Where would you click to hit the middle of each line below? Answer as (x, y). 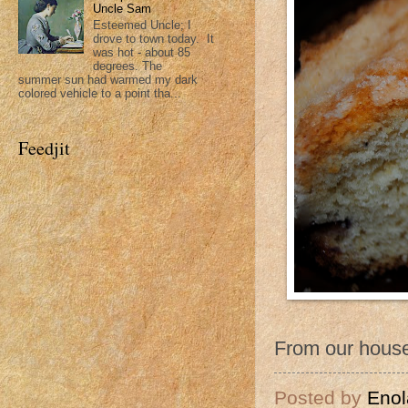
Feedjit (44, 148)
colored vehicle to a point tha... (100, 93)
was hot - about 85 (142, 52)
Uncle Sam (122, 9)
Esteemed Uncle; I (143, 25)
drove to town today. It (154, 38)
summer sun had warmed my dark (108, 79)
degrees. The (128, 66)
